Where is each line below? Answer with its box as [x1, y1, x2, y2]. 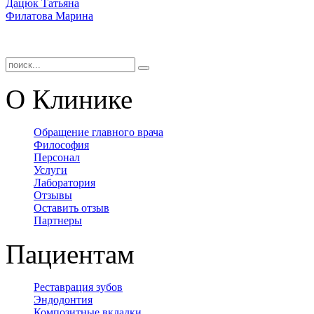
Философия [34, 138, 89, 151]
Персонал [34, 151, 80, 163]
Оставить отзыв [34, 201, 109, 214]
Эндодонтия [34, 293, 93, 306]
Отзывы [34, 189, 72, 201]
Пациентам [6, 238, 135, 269]
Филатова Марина [6, 9, 93, 22]
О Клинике [6, 83, 132, 114]
